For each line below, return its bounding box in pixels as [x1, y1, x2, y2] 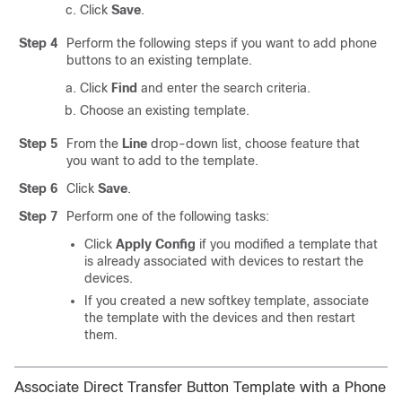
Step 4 [19, 36, 57, 50]
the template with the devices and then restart [84, 310, 355, 325]
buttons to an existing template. [66, 53, 252, 67]
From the [66, 136, 122, 151]
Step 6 [19, 181, 57, 196]
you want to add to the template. [66, 153, 258, 168]
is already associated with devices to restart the [84, 254, 363, 268]
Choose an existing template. [80, 103, 249, 118]
